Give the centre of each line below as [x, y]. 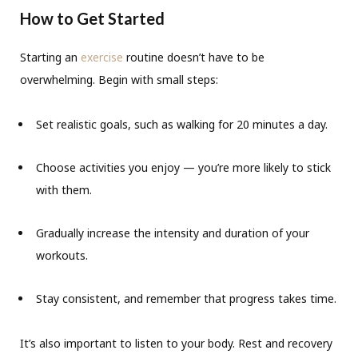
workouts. [62, 256]
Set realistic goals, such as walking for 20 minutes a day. [182, 125]
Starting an [50, 58]
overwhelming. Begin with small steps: [119, 80]
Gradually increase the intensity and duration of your [173, 233]
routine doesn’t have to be [194, 58]
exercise [102, 58]
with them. [64, 190]
